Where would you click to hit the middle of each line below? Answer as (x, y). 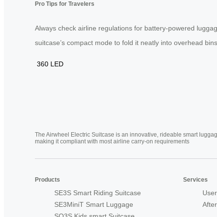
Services (195, 179)
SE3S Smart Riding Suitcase (98, 193)
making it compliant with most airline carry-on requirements (112, 141)
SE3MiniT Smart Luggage (94, 204)
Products (47, 179)
